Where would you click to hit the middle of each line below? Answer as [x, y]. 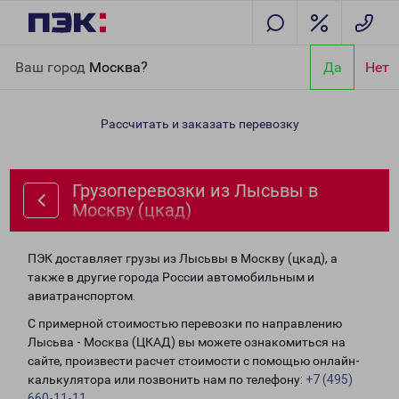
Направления [107, 55]
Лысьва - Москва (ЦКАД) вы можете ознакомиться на [187, 342]
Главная [38, 55]
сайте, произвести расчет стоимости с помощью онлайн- [194, 361]
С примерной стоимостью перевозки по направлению [185, 323]
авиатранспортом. [81, 296]
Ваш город [52, 67]
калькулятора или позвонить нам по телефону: [167, 379]
